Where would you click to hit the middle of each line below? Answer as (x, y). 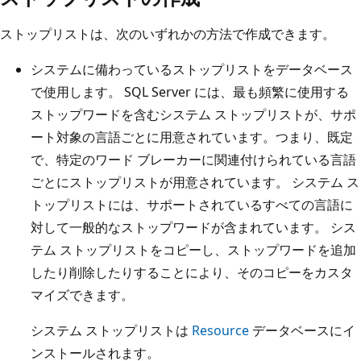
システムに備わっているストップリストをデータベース (192, 69)
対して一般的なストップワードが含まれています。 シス (193, 227)
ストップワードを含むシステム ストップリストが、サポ (193, 114)
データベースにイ (302, 330)
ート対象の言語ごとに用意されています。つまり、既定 (192, 137)
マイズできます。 (82, 295)
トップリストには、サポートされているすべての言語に (192, 204)
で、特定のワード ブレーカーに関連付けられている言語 (193, 159)
